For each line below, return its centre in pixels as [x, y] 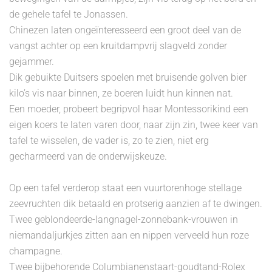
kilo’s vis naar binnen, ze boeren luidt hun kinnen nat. [121, 93]
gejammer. [32, 62]
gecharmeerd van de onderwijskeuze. [88, 156]
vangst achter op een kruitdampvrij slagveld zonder [118, 46]
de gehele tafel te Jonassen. [69, 14]
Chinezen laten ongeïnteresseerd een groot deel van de [125, 30]
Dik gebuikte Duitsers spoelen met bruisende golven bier [128, 77]
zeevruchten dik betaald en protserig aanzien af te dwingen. [136, 204]
